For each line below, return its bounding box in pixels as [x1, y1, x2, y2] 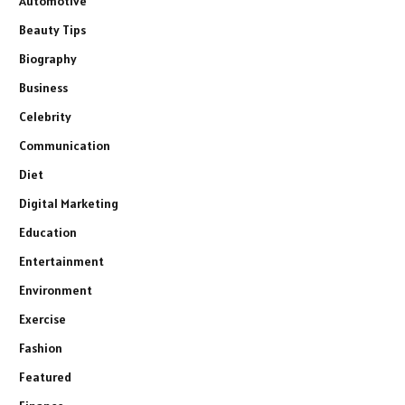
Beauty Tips [19, 22, 86, 39]
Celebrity [19, 108, 71, 126]
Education [19, 224, 77, 241]
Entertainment [19, 253, 104, 270]
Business [19, 80, 68, 97]
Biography [19, 51, 77, 68]
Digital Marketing [19, 195, 118, 212]
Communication [19, 137, 110, 155]
